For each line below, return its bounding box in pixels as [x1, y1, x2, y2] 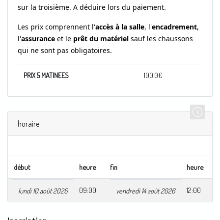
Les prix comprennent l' [18, 22, 95, 31]
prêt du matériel [73, 33, 129, 43]
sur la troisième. [18, 2, 71, 12]
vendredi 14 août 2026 [116, 186, 175, 195]
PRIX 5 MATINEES [24, 70, 69, 80]
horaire [18, 118, 39, 129]
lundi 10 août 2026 [18, 186, 67, 195]
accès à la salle [95, 22, 144, 31]
